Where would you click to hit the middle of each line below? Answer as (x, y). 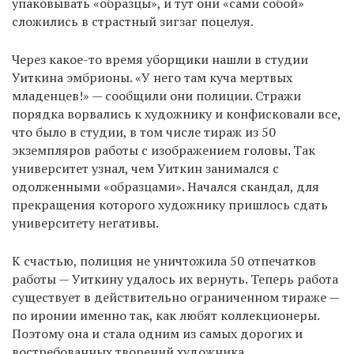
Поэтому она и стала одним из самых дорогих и (157, 333)
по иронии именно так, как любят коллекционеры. (166, 315)
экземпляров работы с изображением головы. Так (164, 150)
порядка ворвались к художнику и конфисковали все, (176, 113)
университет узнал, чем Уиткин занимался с (145, 168)
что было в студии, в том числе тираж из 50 (144, 132)
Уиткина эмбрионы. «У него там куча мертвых (152, 77)
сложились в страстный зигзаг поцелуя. (133, 21)
